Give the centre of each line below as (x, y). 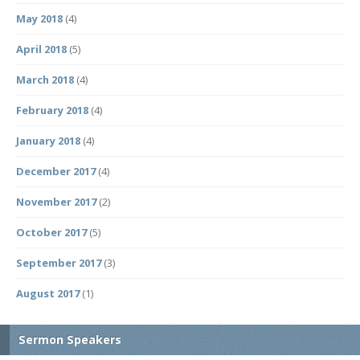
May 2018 (39, 18)
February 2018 (52, 110)
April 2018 (41, 49)
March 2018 (45, 80)
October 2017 (51, 232)
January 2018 (48, 141)
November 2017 (56, 202)
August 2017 (48, 293)
